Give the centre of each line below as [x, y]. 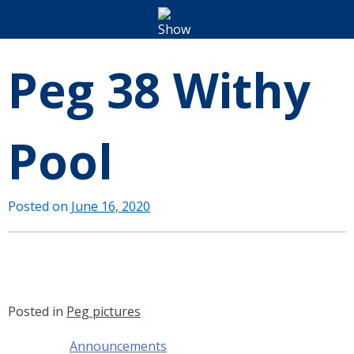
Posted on [40, 207]
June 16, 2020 [111, 207]
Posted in [37, 312]
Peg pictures [104, 312]
